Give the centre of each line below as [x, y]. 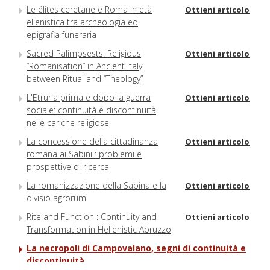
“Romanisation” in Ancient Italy [84, 66]
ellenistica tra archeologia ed [82, 22]
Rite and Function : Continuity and [92, 217]
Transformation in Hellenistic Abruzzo [99, 230]
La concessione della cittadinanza [92, 142]
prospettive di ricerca [68, 167]
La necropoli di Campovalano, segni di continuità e [136, 248]
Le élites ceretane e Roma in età [89, 10]
